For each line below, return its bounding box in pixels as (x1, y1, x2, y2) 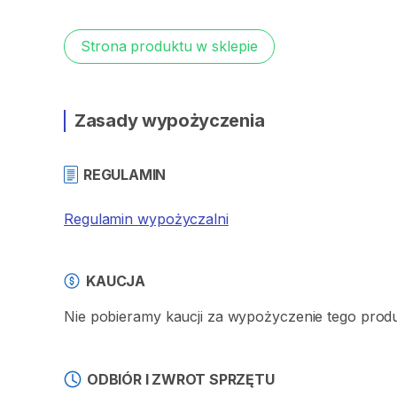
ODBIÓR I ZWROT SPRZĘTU (87, 370, 275, 388)
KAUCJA (86, 272, 146, 290)
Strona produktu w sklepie (81, 37, 258, 55)
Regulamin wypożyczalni (64, 210, 229, 228)
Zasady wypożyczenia (74, 110, 265, 131)
